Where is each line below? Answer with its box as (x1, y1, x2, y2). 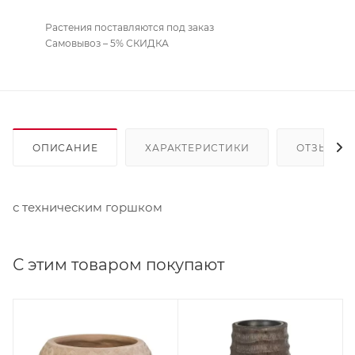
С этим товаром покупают (13, 254, 224, 274)
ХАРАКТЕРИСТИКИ (145, 141, 250, 154)
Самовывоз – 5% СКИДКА (45, 36, 169, 49)
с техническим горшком (13, 199, 162, 215)
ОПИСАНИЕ (32, 141, 98, 154)
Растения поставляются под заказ (45, 21, 214, 33)
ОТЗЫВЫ (296, 141, 347, 154)
